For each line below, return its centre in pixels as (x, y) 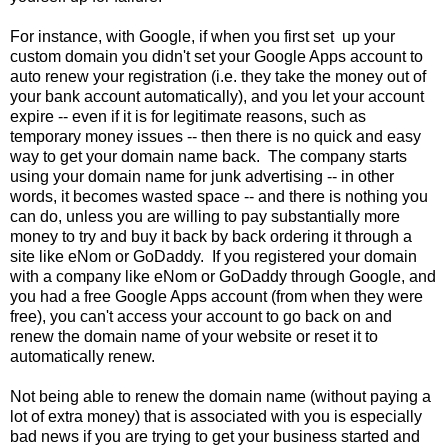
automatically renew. (84, 356)
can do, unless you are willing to (123, 216)
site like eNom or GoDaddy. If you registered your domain (213, 256)
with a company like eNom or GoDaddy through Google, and (223, 276)
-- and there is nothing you (334, 196)
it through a (370, 236)
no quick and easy (356, 136)
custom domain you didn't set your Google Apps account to (216, 56)
